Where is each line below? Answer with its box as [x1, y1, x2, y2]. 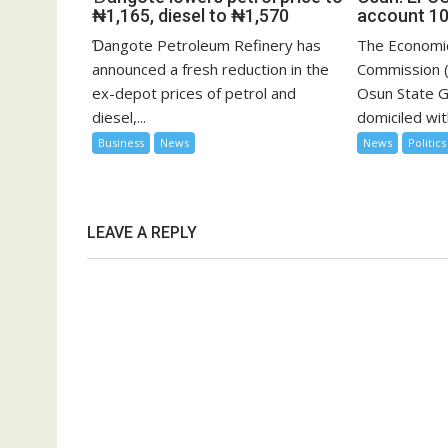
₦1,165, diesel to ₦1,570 [92, 5, 289, 26]
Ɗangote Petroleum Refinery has [92, 35, 321, 55]
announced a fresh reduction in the [92, 59, 329, 79]
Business [98, 135, 144, 150]
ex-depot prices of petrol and [92, 83, 296, 103]
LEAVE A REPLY [87, 223, 197, 242]
